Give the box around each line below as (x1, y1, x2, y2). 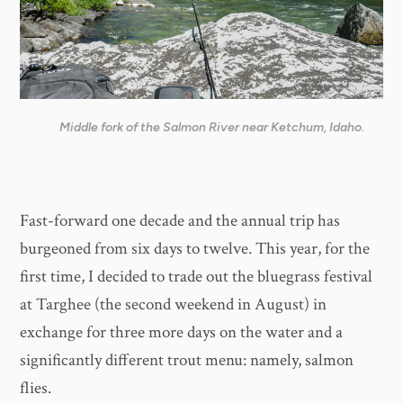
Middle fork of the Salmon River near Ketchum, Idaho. (59, 120, 365, 136)
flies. (20, 377, 52, 400)
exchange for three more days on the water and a (20, 321, 344, 345)
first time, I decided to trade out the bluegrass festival (20, 265, 373, 289)
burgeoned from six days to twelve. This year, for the (20, 237, 371, 261)
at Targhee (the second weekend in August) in (20, 293, 327, 317)
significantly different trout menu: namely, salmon (20, 349, 354, 372)
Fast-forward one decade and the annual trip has (20, 210, 341, 233)
